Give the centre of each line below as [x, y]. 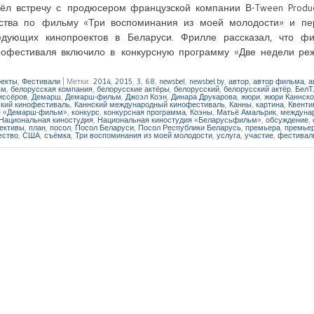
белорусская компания [52, 89]
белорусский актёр [257, 89]
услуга [228, 135]
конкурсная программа [145, 112]
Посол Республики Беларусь [190, 127]
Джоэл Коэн [146, 96]
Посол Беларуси [104, 127]
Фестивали [41, 81]
